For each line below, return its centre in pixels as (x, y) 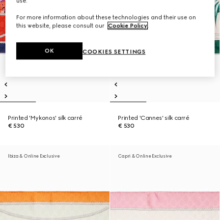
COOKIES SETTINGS (114, 52)
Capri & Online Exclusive (145, 156)
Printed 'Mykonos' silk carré (45, 118)
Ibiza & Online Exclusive (34, 156)
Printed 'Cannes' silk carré (154, 118)
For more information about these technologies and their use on (106, 17)
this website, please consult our (61, 26)
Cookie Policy (128, 26)
